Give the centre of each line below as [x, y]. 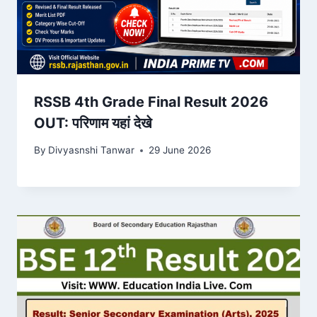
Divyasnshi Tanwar [92, 150]
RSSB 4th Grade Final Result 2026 [151, 102]
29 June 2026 [180, 150]
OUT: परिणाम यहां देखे [93, 123]
